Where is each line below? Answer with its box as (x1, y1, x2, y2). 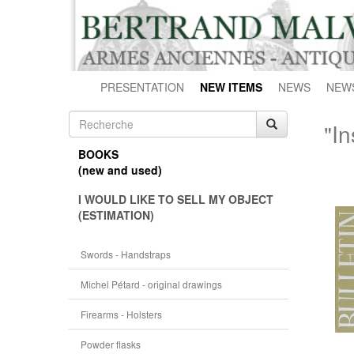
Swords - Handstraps (81, 247, 171, 261)
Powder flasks (81, 337, 141, 351)
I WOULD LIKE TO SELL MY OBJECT (78, 191, 273, 207)
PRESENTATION (100, 79, 184, 95)
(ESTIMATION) (78, 207, 154, 223)
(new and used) (78, 162, 162, 178)
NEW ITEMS (200, 79, 262, 95)
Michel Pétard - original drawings (81, 277, 222, 291)
